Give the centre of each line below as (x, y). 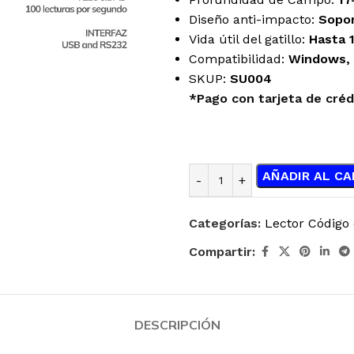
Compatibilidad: (239, 59)
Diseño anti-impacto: (254, 19)
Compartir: (222, 252)
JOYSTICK (171, 337)
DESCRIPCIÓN (177, 325)
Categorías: (225, 223)
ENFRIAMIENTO (64, 337)
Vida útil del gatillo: (249, 39)
